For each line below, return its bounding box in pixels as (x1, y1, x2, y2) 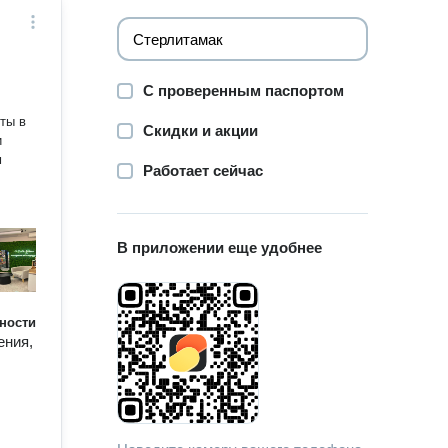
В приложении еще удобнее (117, 239, 323, 256)
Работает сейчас (143, 162, 264, 179)
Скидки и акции (143, 122, 259, 139)
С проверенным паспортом (143, 82, 345, 99)
